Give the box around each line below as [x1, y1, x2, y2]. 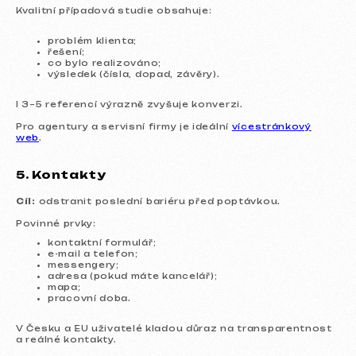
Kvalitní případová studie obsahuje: [16, 6, 212, 15]
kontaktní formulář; [48, 238, 157, 247]
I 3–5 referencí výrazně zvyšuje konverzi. [16, 99, 243, 109]
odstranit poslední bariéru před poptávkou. [35, 196, 281, 206]
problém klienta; [48, 36, 137, 45]
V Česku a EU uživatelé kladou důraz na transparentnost [16, 323, 332, 333]
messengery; [48, 260, 119, 269]
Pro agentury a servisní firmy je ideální [16, 122, 232, 131]
